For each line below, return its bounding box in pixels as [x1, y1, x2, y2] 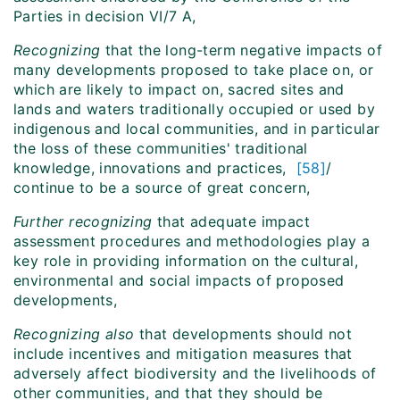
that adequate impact [152, 212, 311, 231]
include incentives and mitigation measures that [13, 345, 353, 363]
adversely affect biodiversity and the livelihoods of [13, 364, 377, 383]
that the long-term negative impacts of [100, 41, 383, 60]
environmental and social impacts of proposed [13, 271, 345, 290]
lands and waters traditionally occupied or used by [13, 100, 375, 119]
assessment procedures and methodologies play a [13, 232, 371, 251]
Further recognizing [13, 212, 153, 231]
